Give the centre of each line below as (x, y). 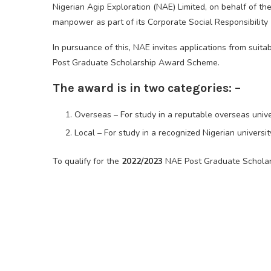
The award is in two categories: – (147, 88)
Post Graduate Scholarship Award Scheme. (136, 63)
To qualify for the (87, 162)
